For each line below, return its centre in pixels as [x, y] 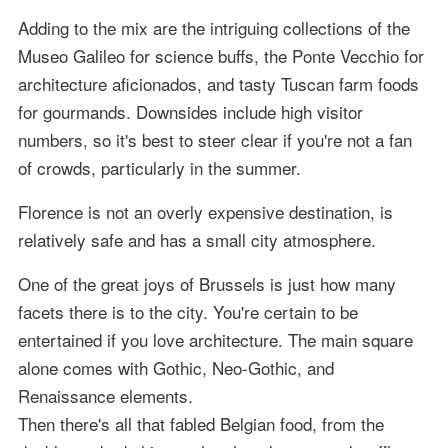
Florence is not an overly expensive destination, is [205, 212]
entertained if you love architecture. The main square [215, 340]
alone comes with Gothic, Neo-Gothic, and [175, 368]
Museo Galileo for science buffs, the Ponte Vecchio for [220, 56]
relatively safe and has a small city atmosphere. [196, 240]
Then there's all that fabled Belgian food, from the [200, 424]
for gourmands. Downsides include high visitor [190, 112]
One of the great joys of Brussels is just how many [206, 284]
